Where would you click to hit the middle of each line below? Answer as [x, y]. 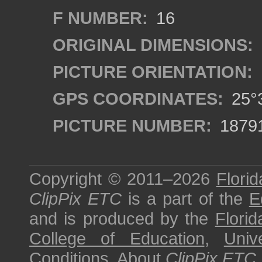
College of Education [117, 238]
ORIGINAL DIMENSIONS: [153, 45]
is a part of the [185, 199]
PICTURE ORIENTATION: [153, 72]
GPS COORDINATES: [138, 99]
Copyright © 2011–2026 [123, 179]
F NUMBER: [100, 18]
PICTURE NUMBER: [132, 125]
